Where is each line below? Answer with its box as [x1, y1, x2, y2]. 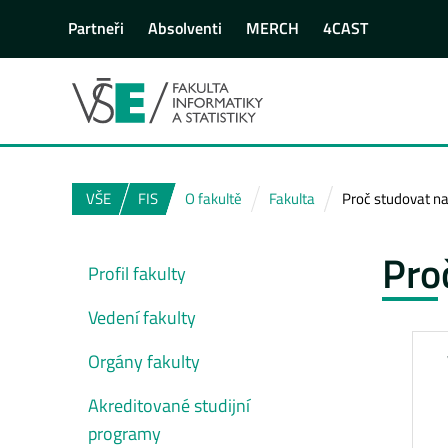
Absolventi [148, 16, 222, 41]
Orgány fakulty [88, 347, 200, 375]
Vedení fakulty [88, 303, 196, 331]
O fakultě [185, 186, 242, 210]
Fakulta [269, 186, 315, 210]
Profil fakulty [88, 259, 186, 287]
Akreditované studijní [88, 391, 250, 419]
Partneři [68, 16, 124, 41]
